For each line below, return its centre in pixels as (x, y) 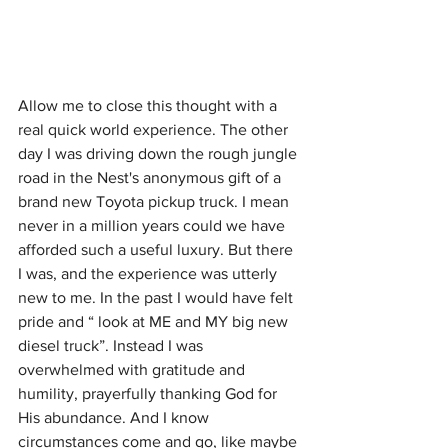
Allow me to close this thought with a (149, 106)
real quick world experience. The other (155, 130)
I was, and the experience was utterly (149, 274)
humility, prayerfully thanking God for (149, 394)
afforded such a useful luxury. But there (157, 250)
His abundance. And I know (115, 418)
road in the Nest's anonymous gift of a (151, 178)
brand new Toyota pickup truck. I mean (155, 202)
